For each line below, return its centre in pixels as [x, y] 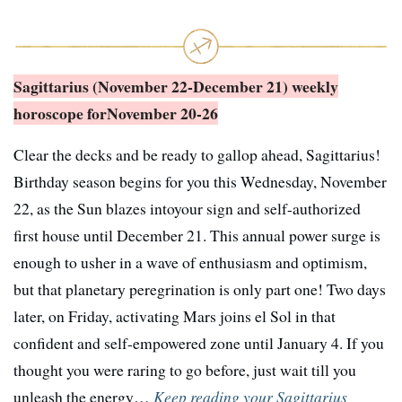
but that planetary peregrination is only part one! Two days [200, 289]
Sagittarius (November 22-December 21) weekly [176, 87]
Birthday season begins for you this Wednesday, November [200, 182]
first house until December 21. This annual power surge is [197, 236]
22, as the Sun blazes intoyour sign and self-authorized [187, 209]
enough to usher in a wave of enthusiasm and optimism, [190, 262]
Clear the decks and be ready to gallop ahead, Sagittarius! [197, 155]
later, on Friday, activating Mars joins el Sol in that [175, 316]
